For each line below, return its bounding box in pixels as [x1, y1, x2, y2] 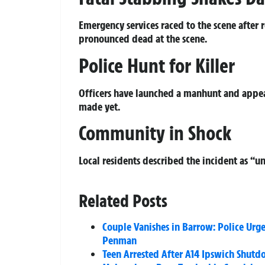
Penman [102, 233, 137, 248]
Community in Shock [79, 121, 231, 146]
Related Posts [79, 190, 167, 212]
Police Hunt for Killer [79, 53, 235, 78]
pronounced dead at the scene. [79, 31, 207, 46]
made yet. [79, 99, 120, 114]
